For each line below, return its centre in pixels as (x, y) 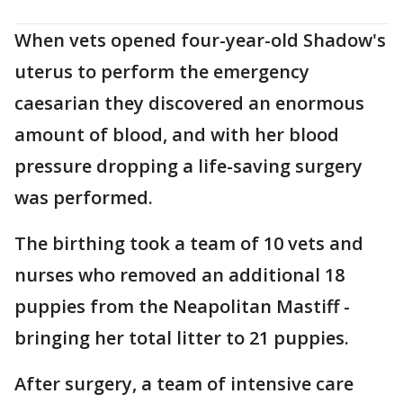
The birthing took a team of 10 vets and (189, 244)
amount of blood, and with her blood (177, 135)
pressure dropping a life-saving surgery (188, 166)
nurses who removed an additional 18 (179, 275)
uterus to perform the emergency (162, 72)
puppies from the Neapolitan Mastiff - (182, 307)
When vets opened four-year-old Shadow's (200, 40)
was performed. (84, 198)
